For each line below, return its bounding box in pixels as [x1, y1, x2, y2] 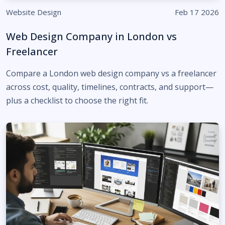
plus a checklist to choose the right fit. [6, 95, 148, 106]
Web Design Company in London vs [6, 30, 177, 43]
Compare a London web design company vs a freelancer [6, 68, 216, 79]
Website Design [6, 7, 61, 17]
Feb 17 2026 [175, 7, 219, 17]
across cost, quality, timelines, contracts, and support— [6, 81, 213, 92]
